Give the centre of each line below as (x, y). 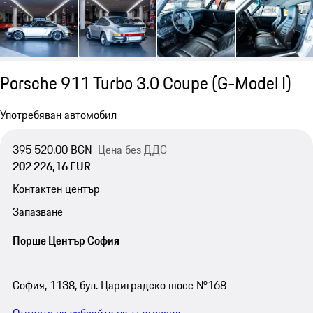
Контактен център (56, 189)
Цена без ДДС (132, 150)
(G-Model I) (252, 84)
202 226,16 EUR (51, 167)
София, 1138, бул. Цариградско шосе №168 (119, 285)
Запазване (37, 211)
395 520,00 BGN (52, 150)
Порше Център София (66, 241)
